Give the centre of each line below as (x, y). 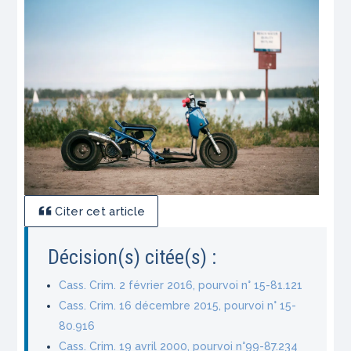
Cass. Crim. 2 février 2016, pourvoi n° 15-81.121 (181, 286)
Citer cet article (100, 211)
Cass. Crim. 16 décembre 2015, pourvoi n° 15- (178, 306)
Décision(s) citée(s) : (132, 257)
